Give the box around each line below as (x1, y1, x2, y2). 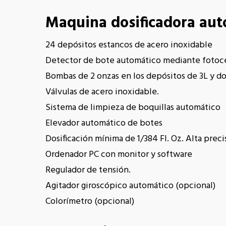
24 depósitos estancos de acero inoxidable (45, 38, 213, 52)
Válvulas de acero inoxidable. (45, 85, 159, 99)
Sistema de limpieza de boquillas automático (45, 100, 221, 115)
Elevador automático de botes (45, 116, 163, 131)
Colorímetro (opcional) (45, 194, 135, 209)
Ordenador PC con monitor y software (45, 147, 193, 162)
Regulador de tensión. (45, 163, 131, 178)
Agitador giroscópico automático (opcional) (45, 179, 216, 193)
